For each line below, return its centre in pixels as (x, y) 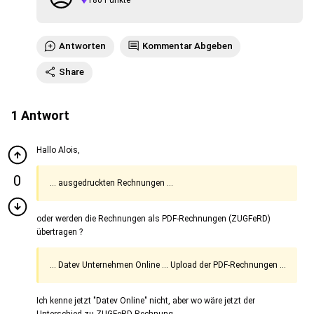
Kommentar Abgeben (187, 46)
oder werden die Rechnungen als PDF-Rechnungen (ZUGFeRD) (153, 219)
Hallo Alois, (58, 150)
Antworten (83, 46)
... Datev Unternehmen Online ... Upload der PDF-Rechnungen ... (168, 265)
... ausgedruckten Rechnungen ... (111, 183)
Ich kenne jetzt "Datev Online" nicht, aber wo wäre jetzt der (146, 301)
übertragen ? (60, 232)
